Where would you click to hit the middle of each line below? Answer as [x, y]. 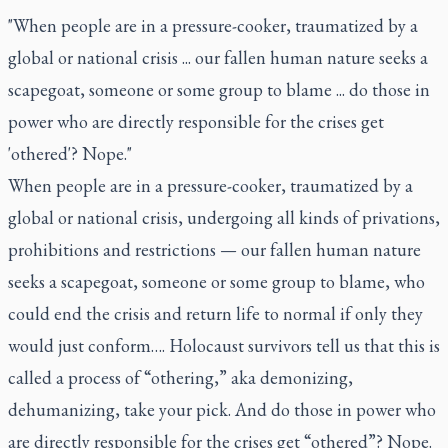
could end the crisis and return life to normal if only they [215, 313]
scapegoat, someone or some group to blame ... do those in [219, 89]
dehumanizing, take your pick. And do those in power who [222, 409]
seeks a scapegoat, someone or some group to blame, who [216, 281]
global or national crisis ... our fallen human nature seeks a [218, 57]
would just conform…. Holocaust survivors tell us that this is [224, 345]
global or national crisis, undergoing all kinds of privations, [224, 217]
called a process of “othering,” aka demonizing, [180, 377]
